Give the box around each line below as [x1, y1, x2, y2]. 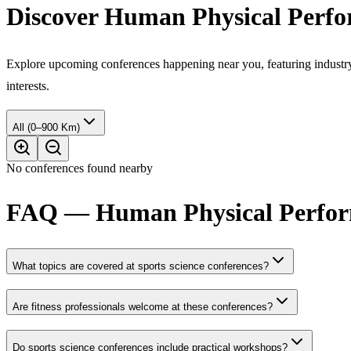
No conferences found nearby [6, 161, 153, 175]
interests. [6, 78, 49, 92]
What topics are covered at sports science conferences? [13, 260, 269, 273]
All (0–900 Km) [27, 121, 80, 133]
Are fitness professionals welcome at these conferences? [13, 300, 273, 313]
